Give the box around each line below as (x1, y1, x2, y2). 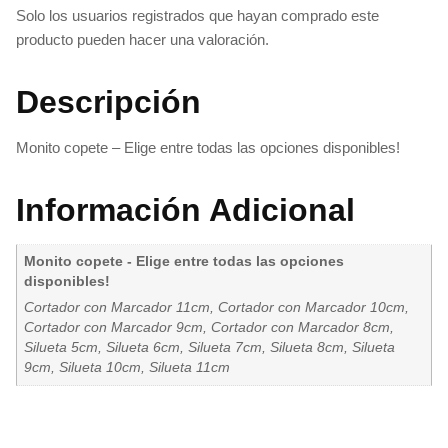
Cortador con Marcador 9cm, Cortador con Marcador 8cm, (23, 320, 394, 336)
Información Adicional (16, 191, 355, 228)
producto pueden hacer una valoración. (16, 30, 269, 48)
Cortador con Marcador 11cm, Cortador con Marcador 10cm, (23, 300, 409, 316)
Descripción (16, 83, 201, 120)
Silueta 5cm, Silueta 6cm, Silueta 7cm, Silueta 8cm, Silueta (23, 340, 395, 356)
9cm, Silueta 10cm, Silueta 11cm (23, 360, 230, 376)
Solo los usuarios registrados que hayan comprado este (16, 6, 379, 24)
